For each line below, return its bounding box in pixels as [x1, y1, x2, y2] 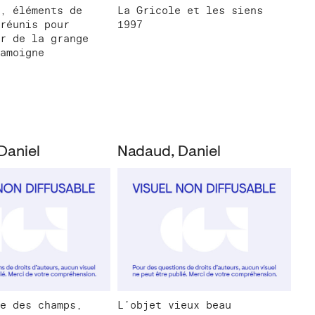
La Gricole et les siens [117, 4, 263, 17]
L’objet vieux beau [117, 299, 231, 312]
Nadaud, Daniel [117, 144, 221, 160]
